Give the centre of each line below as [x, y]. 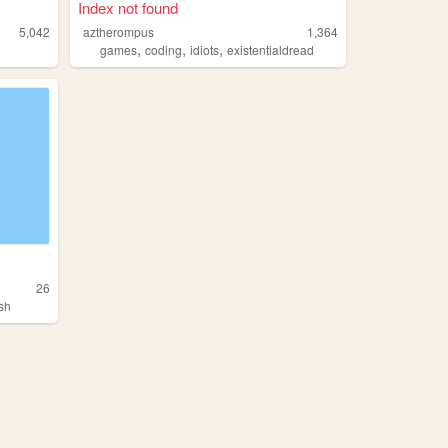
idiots [205, 50]
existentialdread [271, 50]
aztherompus [119, 32]
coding [164, 50]
